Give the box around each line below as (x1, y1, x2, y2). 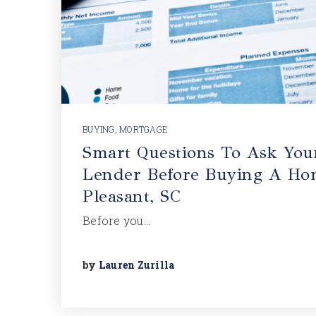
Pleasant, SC (83, 186, 181, 207)
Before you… (83, 213, 150, 228)
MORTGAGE (119, 123, 168, 135)
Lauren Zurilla (98, 258, 175, 272)
